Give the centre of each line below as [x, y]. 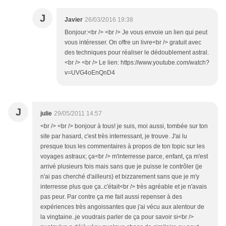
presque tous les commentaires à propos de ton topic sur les [123, 147]
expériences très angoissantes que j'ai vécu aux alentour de [122, 207]
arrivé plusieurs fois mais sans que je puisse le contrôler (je [121, 167]
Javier [74, 20]
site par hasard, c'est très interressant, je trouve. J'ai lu [114, 136]
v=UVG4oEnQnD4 [90, 73]
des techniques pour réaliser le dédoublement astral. [137, 53]
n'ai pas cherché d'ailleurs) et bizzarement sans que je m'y [120, 177]
